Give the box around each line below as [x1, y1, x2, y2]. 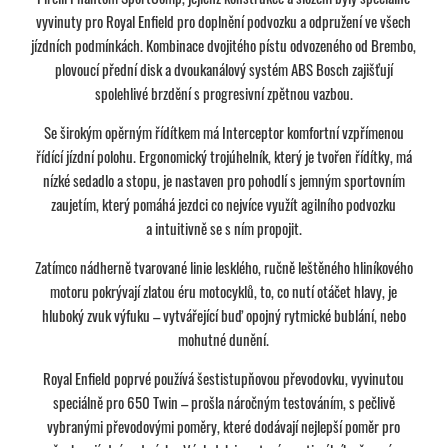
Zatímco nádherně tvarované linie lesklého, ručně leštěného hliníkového [34, 255, 413, 278]
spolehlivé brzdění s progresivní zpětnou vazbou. [94, 81, 353, 104]
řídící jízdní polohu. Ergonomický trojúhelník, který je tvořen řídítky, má [35, 144, 412, 167]
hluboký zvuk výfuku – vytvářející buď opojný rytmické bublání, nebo [41, 303, 406, 326]
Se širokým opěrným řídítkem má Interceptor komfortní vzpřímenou [43, 120, 404, 143]
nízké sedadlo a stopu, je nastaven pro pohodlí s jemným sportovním [42, 168, 405, 191]
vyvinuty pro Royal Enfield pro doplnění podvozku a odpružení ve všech [36, 9, 412, 32]
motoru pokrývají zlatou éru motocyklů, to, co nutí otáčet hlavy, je [50, 279, 398, 302]
